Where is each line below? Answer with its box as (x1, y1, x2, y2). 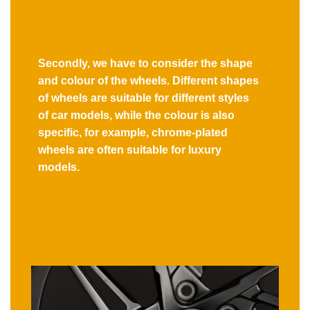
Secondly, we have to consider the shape (38, 57, 253, 70)
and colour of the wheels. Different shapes (38, 75, 259, 87)
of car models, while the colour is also (38, 109, 235, 122)
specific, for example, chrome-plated (38, 127, 228, 139)
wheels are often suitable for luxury (38, 144, 221, 156)
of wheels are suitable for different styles (38, 92, 249, 104)
